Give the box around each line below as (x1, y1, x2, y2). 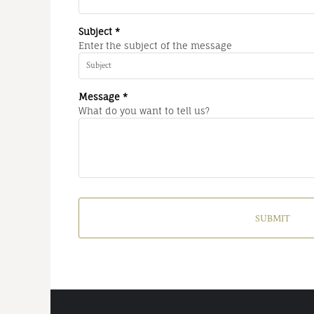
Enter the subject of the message (78, 40, 232, 51)
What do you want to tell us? (78, 105, 210, 116)
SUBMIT (255, 212, 290, 226)
